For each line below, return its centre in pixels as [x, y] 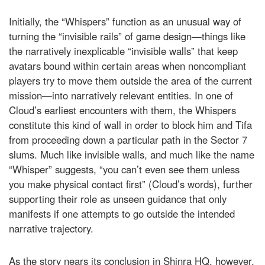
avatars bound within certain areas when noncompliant [127, 65]
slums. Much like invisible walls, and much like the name [132, 154]
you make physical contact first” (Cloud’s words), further [131, 184]
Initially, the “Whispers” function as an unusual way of [125, 21]
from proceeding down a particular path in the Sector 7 [128, 139]
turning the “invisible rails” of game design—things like [127, 36]
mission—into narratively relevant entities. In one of [121, 95]
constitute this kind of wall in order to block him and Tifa [130, 125]
